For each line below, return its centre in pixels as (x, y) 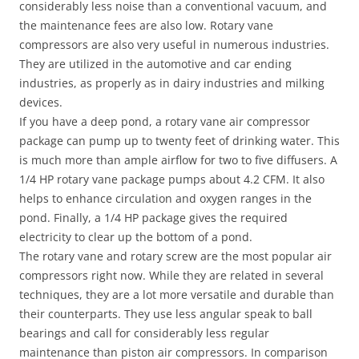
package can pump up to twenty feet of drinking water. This (179, 141)
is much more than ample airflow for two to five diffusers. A (178, 160)
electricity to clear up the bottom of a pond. (136, 237)
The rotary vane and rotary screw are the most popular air (175, 256)
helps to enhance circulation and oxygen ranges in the (165, 198)
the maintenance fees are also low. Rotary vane (146, 25)
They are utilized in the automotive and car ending (155, 64)
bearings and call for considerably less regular (144, 333)
